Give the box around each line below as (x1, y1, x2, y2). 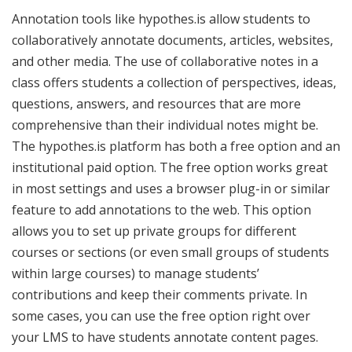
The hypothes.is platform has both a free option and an (12, 137, 340, 155)
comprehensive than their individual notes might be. (12, 115, 318, 134)
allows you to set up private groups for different (12, 222, 296, 240)
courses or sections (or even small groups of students (12, 243, 329, 261)
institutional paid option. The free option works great (12, 158, 328, 176)
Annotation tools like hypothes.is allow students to (12, 9, 310, 27)
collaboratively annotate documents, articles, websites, (12, 31, 333, 49)
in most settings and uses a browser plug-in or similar (12, 179, 330, 197)
